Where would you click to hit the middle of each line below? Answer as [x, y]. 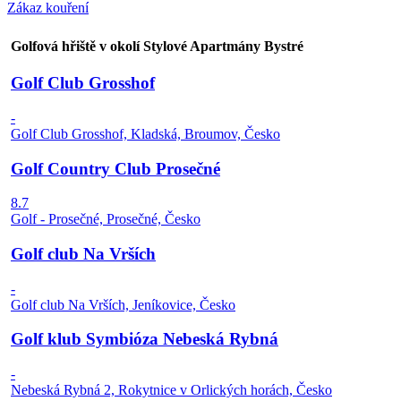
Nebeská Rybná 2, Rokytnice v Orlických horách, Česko [171, 390]
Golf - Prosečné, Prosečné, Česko [106, 219]
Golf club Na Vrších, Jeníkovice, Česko [123, 304]
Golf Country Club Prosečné [115, 168]
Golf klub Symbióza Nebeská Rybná [145, 339]
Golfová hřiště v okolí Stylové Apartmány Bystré [157, 46]
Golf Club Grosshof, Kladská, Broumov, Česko [145, 133]
